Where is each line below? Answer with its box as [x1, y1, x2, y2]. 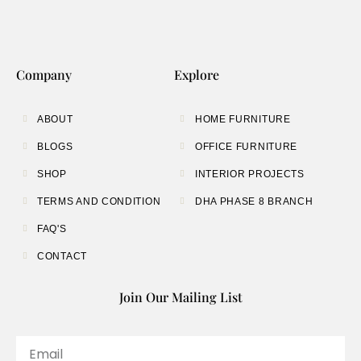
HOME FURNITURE [194, 113, 291, 125]
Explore [173, 65, 219, 83]
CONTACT [37, 250, 87, 262]
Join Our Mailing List [118, 288, 243, 305]
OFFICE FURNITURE [194, 140, 298, 152]
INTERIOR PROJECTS [194, 168, 305, 180]
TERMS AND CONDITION [37, 195, 161, 207]
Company [16, 65, 72, 83]
